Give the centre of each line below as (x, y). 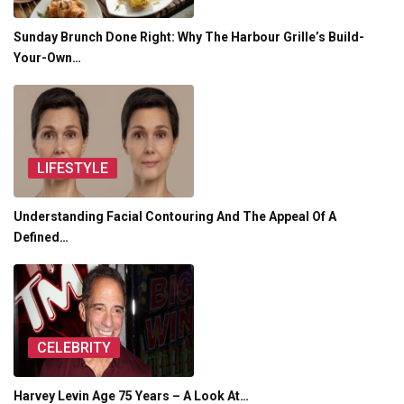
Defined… (41, 238)
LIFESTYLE (73, 169)
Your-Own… (47, 58)
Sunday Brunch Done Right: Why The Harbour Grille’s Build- (189, 37)
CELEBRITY (74, 348)
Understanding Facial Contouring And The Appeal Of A (175, 217)
